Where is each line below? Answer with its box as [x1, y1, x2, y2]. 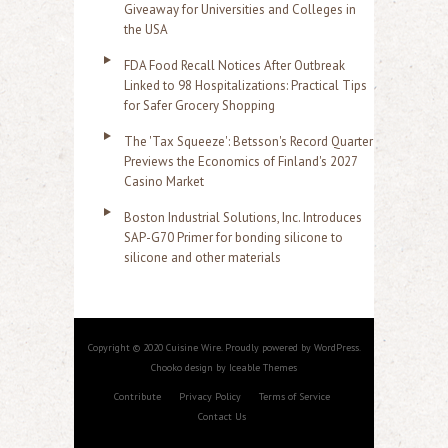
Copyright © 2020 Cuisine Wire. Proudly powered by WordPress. [87, 341, 361, 354]
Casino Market [124, 173, 204, 190]
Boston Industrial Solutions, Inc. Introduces [124, 209, 362, 226]
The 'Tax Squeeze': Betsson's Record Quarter [124, 133, 373, 150]
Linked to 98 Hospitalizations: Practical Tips [124, 77, 367, 94]
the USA [124, 21, 168, 38]
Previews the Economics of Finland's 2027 [124, 153, 357, 170]
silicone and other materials [124, 249, 281, 266]
